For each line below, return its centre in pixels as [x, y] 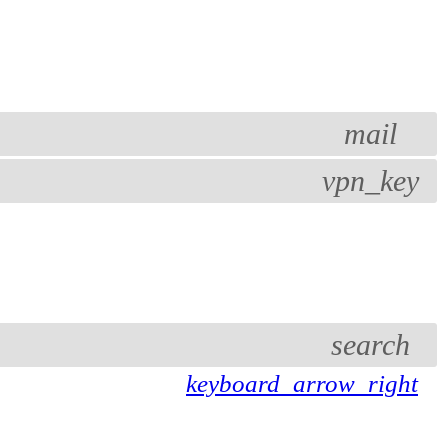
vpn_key [370, 180]
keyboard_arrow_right [302, 383]
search [370, 344]
